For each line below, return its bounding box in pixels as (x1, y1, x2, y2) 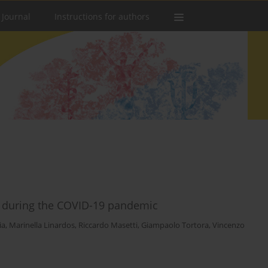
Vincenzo (212, 220, 245, 231)
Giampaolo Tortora (141, 220, 209, 231)
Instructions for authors (54, 11, 150, 22)
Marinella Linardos (9, 220, 75, 231)
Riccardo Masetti (78, 220, 138, 231)
